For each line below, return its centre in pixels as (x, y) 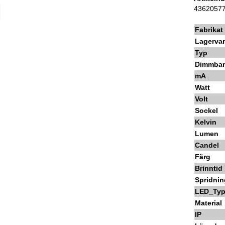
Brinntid (209, 168)
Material (209, 203)
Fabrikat (209, 30)
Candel (207, 145)
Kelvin (206, 122)
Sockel (207, 111)
